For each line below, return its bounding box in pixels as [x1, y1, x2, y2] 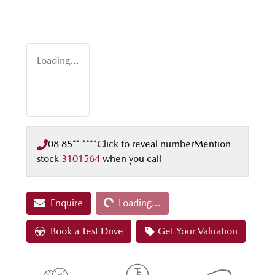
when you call [103, 153, 161, 165]
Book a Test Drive [50, 225, 123, 238]
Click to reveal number [97, 138, 194, 150]
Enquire [50, 197, 83, 209]
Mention [194, 138, 231, 150]
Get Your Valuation [158, 225, 238, 238]
